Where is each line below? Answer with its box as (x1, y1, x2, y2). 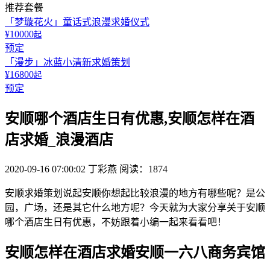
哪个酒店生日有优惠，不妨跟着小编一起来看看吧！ (5, 216, 227, 227)
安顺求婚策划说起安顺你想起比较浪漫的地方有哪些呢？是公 (5, 187, 265, 198)
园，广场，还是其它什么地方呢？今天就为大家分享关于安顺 (5, 202, 265, 213)
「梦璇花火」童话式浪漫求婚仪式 (5, 17, 149, 27)
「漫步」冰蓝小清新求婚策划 (5, 57, 130, 67)
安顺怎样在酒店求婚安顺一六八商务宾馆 (5, 244, 265, 260)
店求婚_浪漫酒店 (5, 131, 113, 148)
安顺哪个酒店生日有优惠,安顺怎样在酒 (5, 110, 254, 127)
